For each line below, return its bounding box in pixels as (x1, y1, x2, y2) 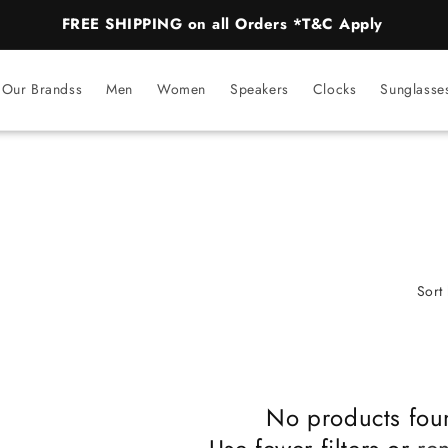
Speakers (229, 78, 289, 99)
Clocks (312, 78, 357, 99)
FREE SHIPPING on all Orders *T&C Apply (61, 13, 383, 35)
